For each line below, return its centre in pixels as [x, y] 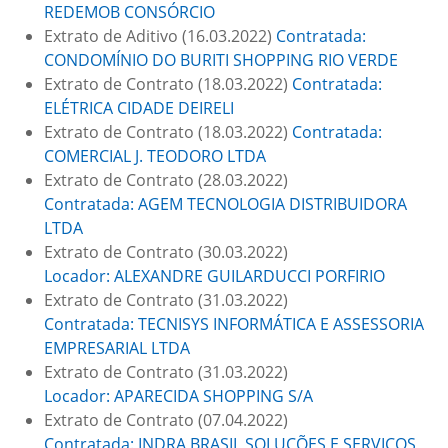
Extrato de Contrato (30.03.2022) [166, 252]
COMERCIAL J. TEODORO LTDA [155, 156]
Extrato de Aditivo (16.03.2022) [160, 36]
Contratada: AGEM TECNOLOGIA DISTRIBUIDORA [225, 204]
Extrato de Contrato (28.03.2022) [166, 180]
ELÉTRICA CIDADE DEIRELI [139, 108]
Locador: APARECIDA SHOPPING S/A [178, 396]
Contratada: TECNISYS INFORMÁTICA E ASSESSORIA [234, 324]
